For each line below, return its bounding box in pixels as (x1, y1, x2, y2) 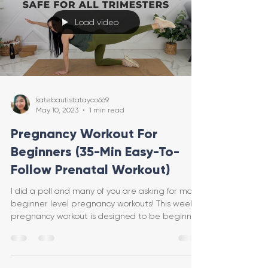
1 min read (89, 105, 124, 114)
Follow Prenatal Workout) (11, 162, 170, 178)
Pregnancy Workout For (11, 126, 157, 142)
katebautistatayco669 (36, 96, 109, 105)
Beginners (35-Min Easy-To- (11, 144, 179, 160)
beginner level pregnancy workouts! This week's (11, 199, 200, 209)
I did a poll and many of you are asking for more (11, 186, 200, 196)
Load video (75, 17, 118, 28)
